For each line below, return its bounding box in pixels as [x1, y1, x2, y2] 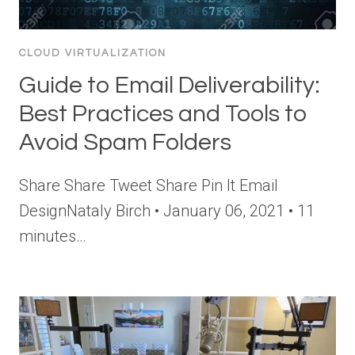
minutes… [19, 226, 86, 246]
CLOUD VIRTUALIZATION [19, 47, 166, 59]
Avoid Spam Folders [19, 129, 231, 155]
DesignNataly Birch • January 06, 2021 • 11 [19, 200, 315, 220]
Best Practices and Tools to [19, 101, 307, 126]
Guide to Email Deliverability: [19, 72, 320, 97]
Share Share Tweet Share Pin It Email [19, 175, 278, 195]
